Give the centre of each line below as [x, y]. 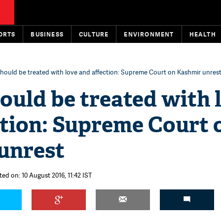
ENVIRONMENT [149, 34]
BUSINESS [47, 34]
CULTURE [94, 34]
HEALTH [203, 34]
